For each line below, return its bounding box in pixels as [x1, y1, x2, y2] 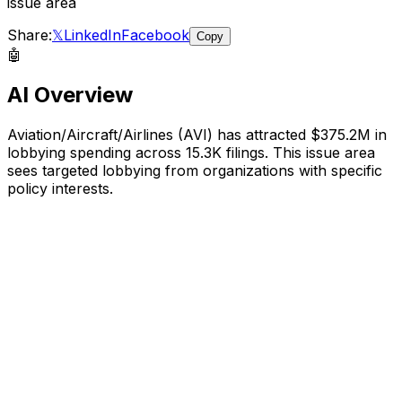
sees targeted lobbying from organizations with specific [7, 161, 382, 179]
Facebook [121, 25, 189, 44]
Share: [7, 25, 52, 44]
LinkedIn [64, 25, 121, 44]
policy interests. [7, 179, 113, 197]
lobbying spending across [7, 143, 186, 162]
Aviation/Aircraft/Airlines [7, 125, 173, 144]
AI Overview [7, 81, 133, 108]
